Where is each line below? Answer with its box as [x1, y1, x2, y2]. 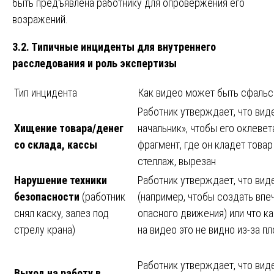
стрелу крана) [14, 223, 75, 236]
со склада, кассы [14, 138, 97, 151]
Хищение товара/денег [14, 121, 124, 135]
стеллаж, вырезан [138, 154, 216, 168]
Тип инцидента [14, 86, 77, 99]
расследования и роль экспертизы [12, 56, 177, 70]
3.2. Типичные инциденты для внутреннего [12, 40, 216, 53]
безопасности [14, 190, 80, 203]
